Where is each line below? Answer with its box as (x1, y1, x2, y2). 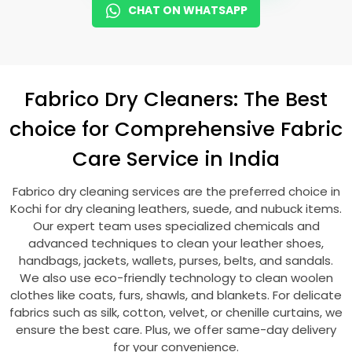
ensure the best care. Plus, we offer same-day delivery (16, 321, 336, 338)
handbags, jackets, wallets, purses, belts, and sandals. (19, 252, 333, 269)
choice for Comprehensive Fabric (9, 115, 343, 143)
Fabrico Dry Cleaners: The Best (24, 85, 328, 113)
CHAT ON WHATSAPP (128, 2, 247, 18)
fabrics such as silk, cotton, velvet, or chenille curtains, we (9, 304, 343, 321)
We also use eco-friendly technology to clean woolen (19, 269, 333, 286)
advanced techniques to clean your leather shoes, (28, 235, 324, 251)
